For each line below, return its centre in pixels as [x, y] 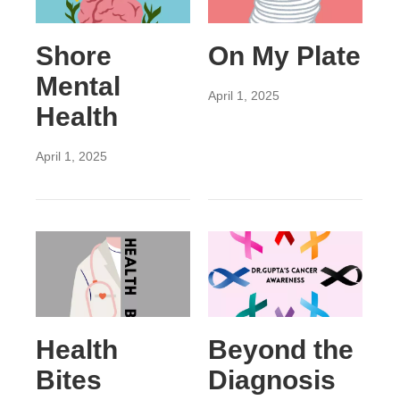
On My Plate [284, 55]
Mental [78, 86]
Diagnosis [271, 380]
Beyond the [280, 350]
